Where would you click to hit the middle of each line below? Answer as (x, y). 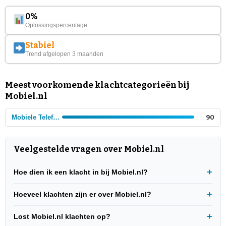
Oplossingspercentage (56, 25)
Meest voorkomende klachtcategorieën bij (97, 85)
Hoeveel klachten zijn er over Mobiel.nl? (82, 194)
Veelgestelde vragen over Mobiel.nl (89, 149)
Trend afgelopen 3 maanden (65, 54)
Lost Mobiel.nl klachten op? (62, 216)
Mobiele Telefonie (56, 117)
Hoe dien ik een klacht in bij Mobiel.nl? (81, 172)
